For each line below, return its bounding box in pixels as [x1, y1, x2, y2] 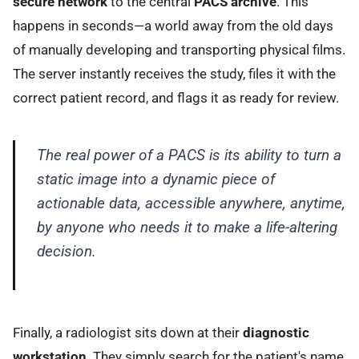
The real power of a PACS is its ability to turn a [36, 145, 341, 164]
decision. [36, 241, 96, 260]
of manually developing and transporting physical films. [13, 41, 345, 58]
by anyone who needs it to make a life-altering [36, 217, 337, 236]
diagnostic [243, 325, 309, 341]
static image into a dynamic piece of [36, 169, 275, 188]
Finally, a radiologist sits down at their [13, 325, 243, 341]
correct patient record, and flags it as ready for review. [13, 89, 339, 106]
